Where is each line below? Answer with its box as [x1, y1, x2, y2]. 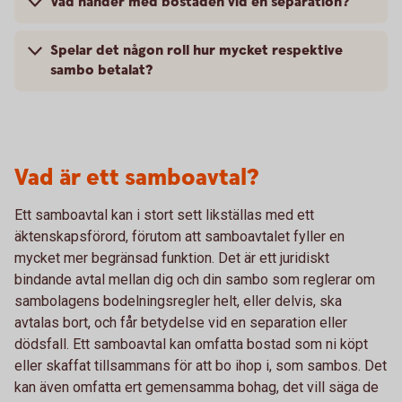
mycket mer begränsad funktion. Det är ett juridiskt [14, 249, 329, 267]
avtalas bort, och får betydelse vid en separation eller [14, 314, 347, 331]
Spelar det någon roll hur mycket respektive [50, 41, 343, 60]
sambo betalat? [50, 61, 153, 80]
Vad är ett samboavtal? [14, 162, 258, 194]
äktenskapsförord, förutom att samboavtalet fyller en [14, 228, 345, 245]
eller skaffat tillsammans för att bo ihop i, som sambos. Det [14, 357, 387, 374]
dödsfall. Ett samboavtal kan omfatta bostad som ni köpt [14, 336, 368, 353]
